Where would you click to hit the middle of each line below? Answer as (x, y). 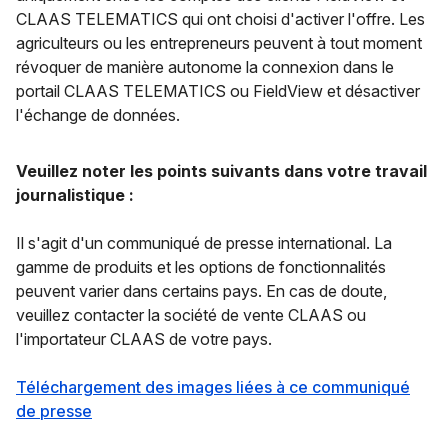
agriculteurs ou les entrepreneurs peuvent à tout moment (219, 42)
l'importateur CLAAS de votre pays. (144, 338)
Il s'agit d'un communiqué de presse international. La (204, 242)
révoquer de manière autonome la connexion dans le (205, 66)
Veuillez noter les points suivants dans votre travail (221, 170)
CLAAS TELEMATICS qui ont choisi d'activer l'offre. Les (220, 18)
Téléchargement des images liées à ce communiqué (213, 386)
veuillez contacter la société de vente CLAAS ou (191, 314)
